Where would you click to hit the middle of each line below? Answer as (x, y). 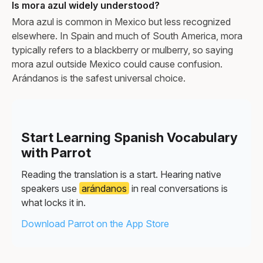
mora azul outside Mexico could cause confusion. (117, 64)
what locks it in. (53, 202)
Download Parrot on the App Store (95, 223)
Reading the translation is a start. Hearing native (121, 174)
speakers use (50, 188)
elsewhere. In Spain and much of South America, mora (127, 36)
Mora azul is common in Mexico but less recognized (121, 21)
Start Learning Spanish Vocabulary (129, 137)
